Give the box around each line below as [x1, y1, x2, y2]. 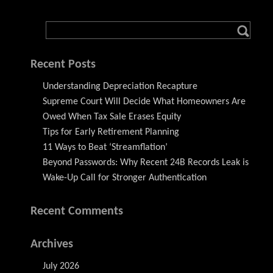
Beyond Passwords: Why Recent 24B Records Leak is [43, 157, 249, 168]
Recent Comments [30, 205, 123, 218]
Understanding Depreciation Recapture [43, 81, 197, 91]
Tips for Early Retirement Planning [43, 127, 179, 137]
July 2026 [43, 261, 79, 271]
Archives [30, 238, 73, 250]
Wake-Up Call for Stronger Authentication [43, 172, 207, 183]
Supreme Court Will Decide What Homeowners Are [43, 96, 246, 107]
